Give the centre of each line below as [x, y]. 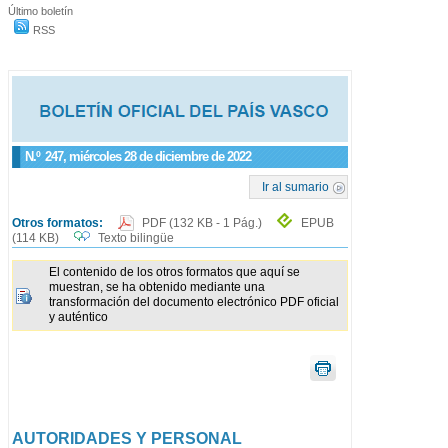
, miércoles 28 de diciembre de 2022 [157, 156]
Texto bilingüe [136, 238]
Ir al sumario [296, 187]
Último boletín [40, 10]
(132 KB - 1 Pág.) [217, 223]
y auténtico [78, 317]
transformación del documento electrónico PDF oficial [194, 302]
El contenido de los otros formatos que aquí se [174, 272]
